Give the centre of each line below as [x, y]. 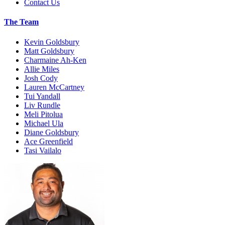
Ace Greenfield [48, 141]
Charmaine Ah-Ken [55, 60]
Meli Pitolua [43, 114]
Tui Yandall [42, 96]
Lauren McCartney [54, 87]
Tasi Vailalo [43, 150]
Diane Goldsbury [51, 132]
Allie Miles [42, 69]
